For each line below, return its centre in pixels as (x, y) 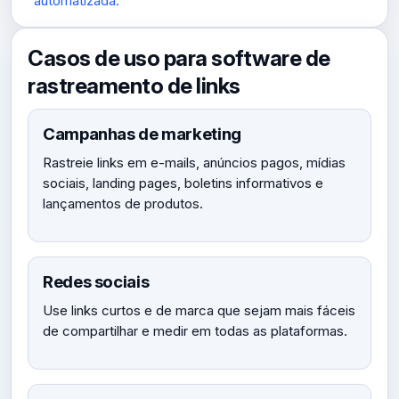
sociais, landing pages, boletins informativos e (183, 183)
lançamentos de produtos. (123, 204)
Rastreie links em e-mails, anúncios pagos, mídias (194, 163)
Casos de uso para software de (179, 58)
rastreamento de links (134, 85)
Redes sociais (96, 282)
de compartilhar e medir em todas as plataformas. (195, 331)
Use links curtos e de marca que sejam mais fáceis (199, 310)
